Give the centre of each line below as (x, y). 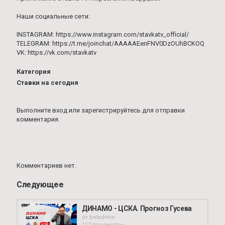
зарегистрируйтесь (111, 110)
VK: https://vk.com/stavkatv (57, 52)
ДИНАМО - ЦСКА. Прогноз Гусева (137, 208)
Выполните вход (42, 110)
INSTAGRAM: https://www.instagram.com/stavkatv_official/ (103, 34)
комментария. (38, 119)
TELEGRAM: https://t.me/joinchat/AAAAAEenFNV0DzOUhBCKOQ (110, 43)
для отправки (163, 110)
